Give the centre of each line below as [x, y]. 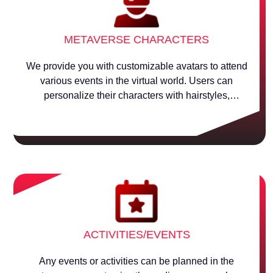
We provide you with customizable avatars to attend [136, 66]
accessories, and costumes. [136, 110]
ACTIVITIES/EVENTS [136, 235]
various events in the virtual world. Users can [136, 81]
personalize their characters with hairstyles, [136, 95]
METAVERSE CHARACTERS [136, 40]
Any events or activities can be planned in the [136, 261]
